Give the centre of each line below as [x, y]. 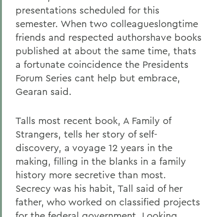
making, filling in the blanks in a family [101, 161]
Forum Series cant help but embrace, [98, 78]
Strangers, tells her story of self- [86, 134]
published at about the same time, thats [106, 51]
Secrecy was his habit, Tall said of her [99, 188]
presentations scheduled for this [87, 10]
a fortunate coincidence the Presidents [102, 64]
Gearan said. [44, 91]
